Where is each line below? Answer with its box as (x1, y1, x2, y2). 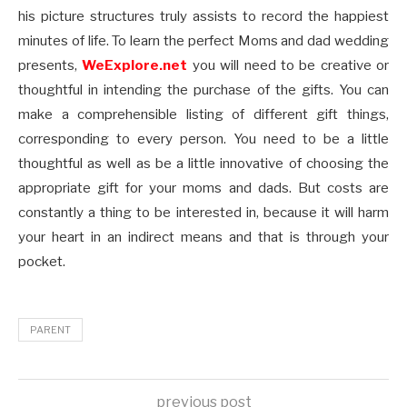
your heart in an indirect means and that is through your (18, 229, 389, 246)
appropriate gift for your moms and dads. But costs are (18, 180, 389, 197)
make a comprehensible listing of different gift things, (18, 106, 389, 124)
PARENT (30, 323, 71, 337)
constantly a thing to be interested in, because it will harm (18, 204, 389, 222)
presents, (18, 57, 83, 74)
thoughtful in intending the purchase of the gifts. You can (18, 82, 389, 99)
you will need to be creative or (187, 57, 389, 74)
